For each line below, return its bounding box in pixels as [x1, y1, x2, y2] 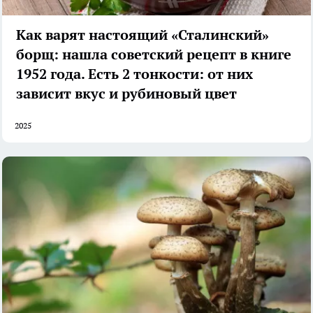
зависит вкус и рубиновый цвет [16, 85, 237, 103]
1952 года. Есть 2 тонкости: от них [16, 65, 253, 84]
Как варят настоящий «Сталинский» [16, 26, 269, 45]
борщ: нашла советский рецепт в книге [16, 45, 291, 64]
